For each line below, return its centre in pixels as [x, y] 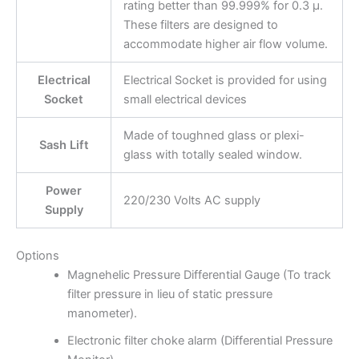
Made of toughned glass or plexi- [214, 136]
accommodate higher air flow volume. [225, 44]
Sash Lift [64, 145]
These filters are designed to [200, 25]
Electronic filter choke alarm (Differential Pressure [200, 341]
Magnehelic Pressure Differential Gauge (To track [199, 275]
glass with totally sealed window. [212, 155]
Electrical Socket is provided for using [225, 81]
